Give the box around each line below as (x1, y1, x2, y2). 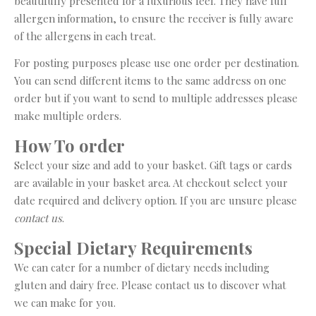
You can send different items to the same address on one (14, 73, 286, 87)
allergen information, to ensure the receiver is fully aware (14, 11, 293, 25)
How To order (14, 134, 125, 157)
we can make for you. (14, 296, 116, 310)
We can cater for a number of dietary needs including (14, 260, 269, 274)
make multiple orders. (14, 109, 121, 123)
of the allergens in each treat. (14, 29, 156, 43)
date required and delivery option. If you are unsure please (14, 193, 297, 207)
